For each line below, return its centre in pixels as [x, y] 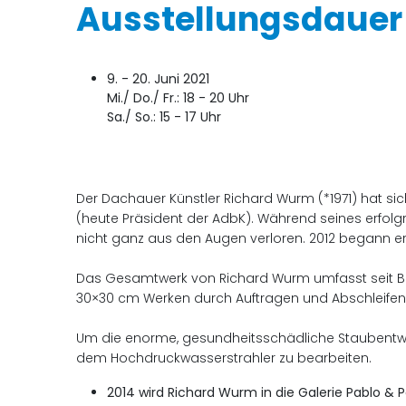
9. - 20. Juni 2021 [159, 78]
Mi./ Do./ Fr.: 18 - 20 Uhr [179, 97]
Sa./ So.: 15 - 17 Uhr [164, 116]
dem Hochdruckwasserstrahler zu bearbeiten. [224, 358]
